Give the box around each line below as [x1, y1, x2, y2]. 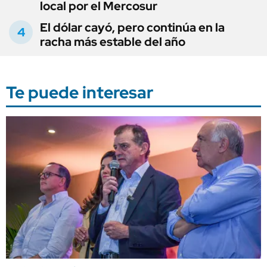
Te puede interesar [6, 80, 153, 104]
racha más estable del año [40, 33, 185, 49]
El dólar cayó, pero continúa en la [40, 19, 225, 35]
